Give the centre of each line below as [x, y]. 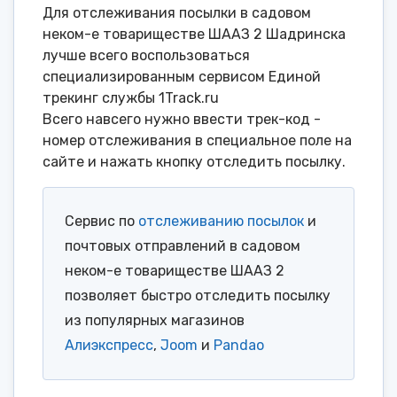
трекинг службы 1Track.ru [131, 98]
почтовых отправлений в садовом [183, 246]
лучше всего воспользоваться [146, 56]
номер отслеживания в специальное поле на [197, 141]
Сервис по [101, 222]
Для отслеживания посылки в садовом [177, 13]
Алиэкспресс [109, 346]
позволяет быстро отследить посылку [198, 296]
